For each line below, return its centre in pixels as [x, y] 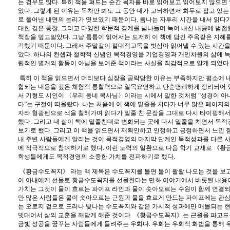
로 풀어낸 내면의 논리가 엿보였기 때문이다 [77, 20]
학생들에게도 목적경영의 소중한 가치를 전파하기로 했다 [96, 157]
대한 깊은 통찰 [38, 28]
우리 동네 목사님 [95, 95]
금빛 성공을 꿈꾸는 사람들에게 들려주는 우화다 [83, 224]
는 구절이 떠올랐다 [53, 104]
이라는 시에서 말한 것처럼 [161, 95]
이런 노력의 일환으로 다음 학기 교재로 [160, 148]
